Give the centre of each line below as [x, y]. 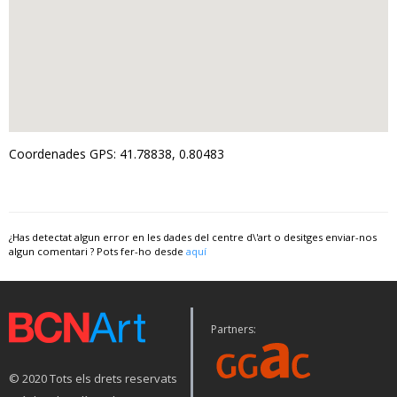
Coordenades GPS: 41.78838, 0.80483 [117, 154]
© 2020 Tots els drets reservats [93, 379]
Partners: [234, 330]
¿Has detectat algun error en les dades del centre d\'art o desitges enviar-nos [193, 237]
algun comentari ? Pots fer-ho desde [97, 252]
